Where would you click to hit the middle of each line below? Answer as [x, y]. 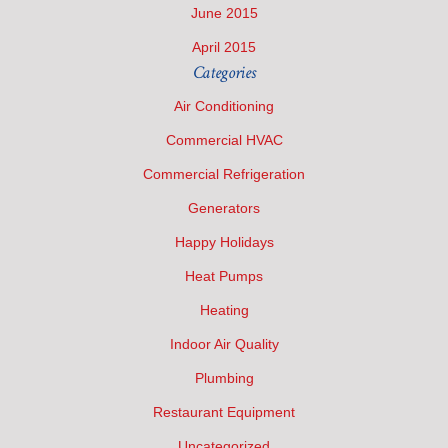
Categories [224, 72]
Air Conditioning [224, 105]
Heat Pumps [224, 275]
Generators [224, 207]
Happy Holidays [224, 241]
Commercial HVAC [224, 139]
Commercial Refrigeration [224, 173]
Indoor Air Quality [224, 343]
